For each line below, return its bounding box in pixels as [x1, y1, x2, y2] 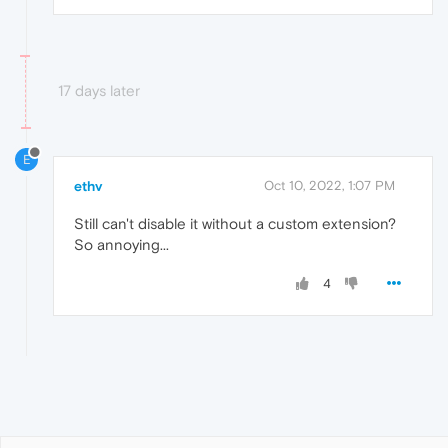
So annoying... [74, 235, 169, 253]
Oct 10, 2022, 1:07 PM [264, 177, 395, 193]
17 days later [58, 82, 140, 100]
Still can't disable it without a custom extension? [74, 214, 396, 232]
